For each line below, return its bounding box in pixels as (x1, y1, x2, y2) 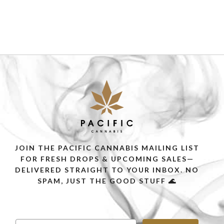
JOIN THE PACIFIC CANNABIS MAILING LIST (14, 143, 199, 152)
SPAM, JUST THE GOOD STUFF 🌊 (37, 176, 176, 185)
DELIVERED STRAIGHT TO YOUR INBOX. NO (15, 165, 199, 174)
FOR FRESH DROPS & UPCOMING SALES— (20, 154, 194, 163)
